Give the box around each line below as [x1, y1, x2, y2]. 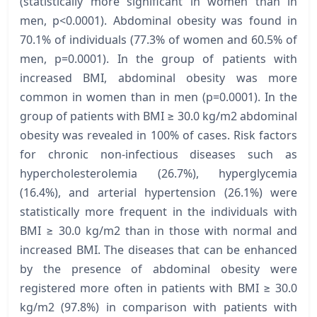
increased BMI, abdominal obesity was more [20, 69, 297, 86]
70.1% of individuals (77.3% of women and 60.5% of [20, 31, 297, 47]
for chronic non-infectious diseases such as [20, 146, 297, 162]
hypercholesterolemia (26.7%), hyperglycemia [20, 165, 297, 181]
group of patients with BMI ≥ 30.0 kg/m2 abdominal [20, 108, 297, 124]
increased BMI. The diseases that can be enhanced [20, 241, 297, 258]
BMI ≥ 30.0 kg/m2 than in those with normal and [20, 222, 297, 238]
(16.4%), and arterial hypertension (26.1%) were [20, 184, 297, 200]
